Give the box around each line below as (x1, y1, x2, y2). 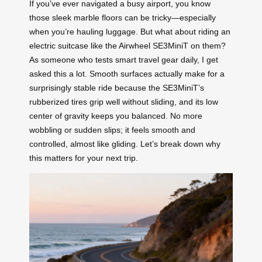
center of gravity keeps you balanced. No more (29, 111, 202, 120)
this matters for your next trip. (29, 153, 138, 163)
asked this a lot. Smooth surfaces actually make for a (29, 68, 225, 78)
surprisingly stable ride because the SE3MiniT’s (29, 82, 204, 92)
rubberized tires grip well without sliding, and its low (29, 96, 218, 106)
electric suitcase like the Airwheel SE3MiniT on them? (29, 40, 226, 50)
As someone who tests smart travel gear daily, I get (29, 54, 218, 64)
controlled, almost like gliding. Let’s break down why (29, 139, 220, 149)
